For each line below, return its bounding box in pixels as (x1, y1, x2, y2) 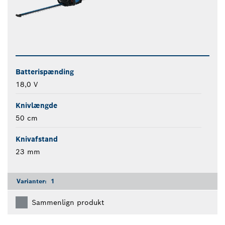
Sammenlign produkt (32, 198, 104, 207)
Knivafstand (16, 135, 58, 144)
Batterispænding (16, 67, 74, 77)
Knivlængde (16, 101, 57, 110)
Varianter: (17, 177, 49, 185)
